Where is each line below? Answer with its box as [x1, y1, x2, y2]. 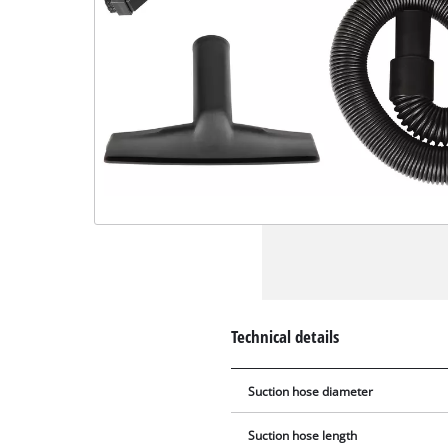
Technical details [231, 324, 340, 348]
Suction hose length [248, 427, 358, 443]
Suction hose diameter [248, 383, 374, 399]
